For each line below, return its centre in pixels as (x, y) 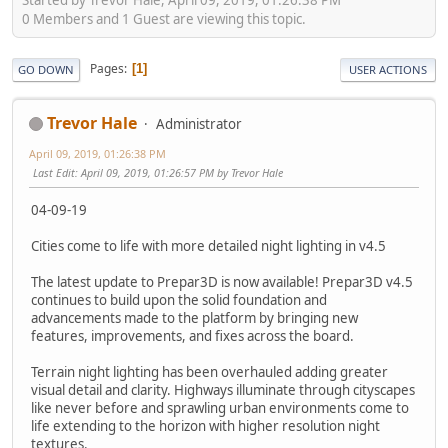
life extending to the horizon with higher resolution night (205, 425)
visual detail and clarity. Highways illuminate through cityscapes (223, 389)
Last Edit (54, 172)
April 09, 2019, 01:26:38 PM (97, 153)
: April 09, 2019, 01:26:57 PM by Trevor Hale (179, 172)
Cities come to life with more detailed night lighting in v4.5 (208, 245)
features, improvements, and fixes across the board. (192, 335)
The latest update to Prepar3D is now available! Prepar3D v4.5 (222, 281)
